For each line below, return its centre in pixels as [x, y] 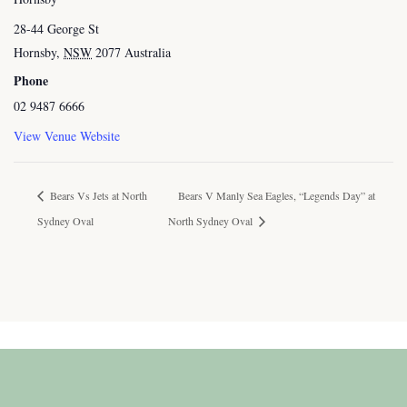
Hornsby [35, 53]
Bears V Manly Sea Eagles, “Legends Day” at [277, 195]
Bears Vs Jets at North [97, 195]
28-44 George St [56, 29]
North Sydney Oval [212, 220]
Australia [148, 53]
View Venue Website [67, 136]
